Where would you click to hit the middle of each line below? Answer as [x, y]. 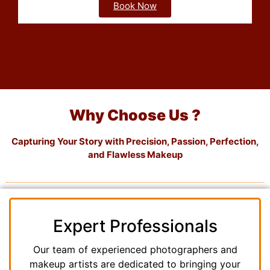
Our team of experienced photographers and [135, 250]
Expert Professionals [135, 226]
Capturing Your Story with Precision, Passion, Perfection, [135, 141]
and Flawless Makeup [135, 154]
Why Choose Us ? [135, 115]
